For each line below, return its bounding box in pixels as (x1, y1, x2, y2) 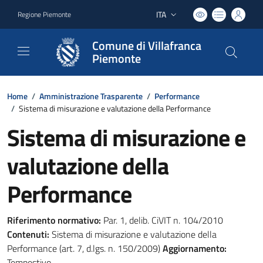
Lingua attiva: (155, 14, 202, 26)
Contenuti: (7, 227, 49, 241)
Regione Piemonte (18, 8, 71, 20)
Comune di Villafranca (92, 36, 201, 55)
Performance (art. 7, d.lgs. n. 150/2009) (7, 241, 163, 255)
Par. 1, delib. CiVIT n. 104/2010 (101, 213, 223, 227)
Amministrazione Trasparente (39, 90, 143, 102)
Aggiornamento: (163, 241, 227, 255)
